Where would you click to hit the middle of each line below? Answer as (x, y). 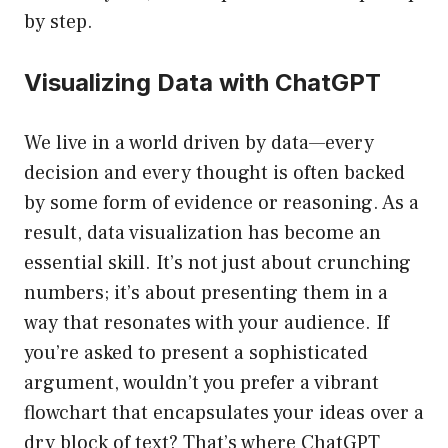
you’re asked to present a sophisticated (196, 353)
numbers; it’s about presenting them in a (206, 293)
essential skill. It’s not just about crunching (217, 263)
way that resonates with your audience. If (206, 323)
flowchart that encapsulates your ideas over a (224, 413)
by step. (58, 22)
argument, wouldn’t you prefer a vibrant (201, 383)
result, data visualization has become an (202, 233)
